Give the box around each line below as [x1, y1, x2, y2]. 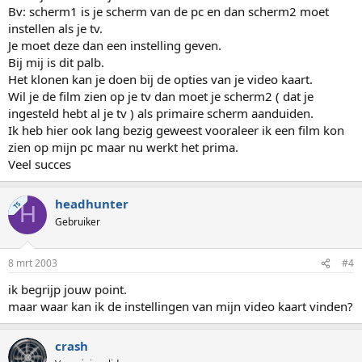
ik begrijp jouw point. [8, 281, 127, 297]
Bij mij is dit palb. [8, 53, 104, 70]
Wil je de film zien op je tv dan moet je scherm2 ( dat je [8, 87, 314, 104]
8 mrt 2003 [8, 256, 57, 270]
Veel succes [8, 155, 71, 172]
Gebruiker [55, 214, 100, 229]
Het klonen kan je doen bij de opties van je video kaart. [8, 70, 313, 87]
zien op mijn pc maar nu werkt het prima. [8, 138, 238, 155]
